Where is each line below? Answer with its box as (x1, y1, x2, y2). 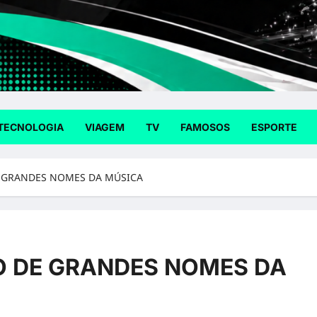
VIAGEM (85, 121, 125, 134)
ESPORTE (251, 121, 297, 134)
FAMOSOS (180, 121, 230, 134)
